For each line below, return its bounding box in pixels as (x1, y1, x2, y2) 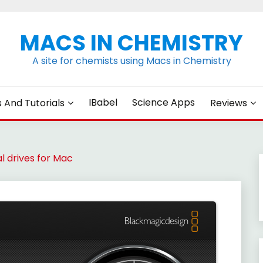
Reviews (210, 96, 247, 110)
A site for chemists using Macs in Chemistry (32, 54, 231, 68)
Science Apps (132, 96, 195, 109)
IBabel (88, 96, 117, 109)
